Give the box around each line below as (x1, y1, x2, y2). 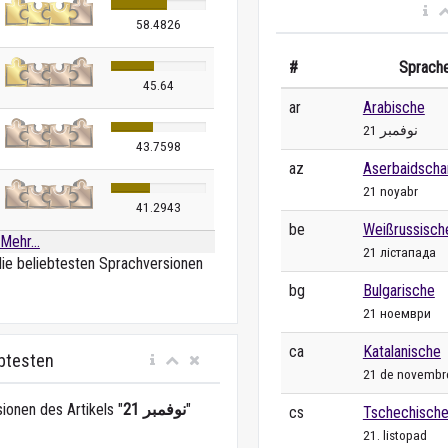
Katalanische (362, 341, 441, 361)
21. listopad (362, 426, 427, 443)
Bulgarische (362, 280, 435, 300)
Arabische (362, 97, 425, 117)
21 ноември (362, 304, 431, 321)
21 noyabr (362, 182, 418, 199)
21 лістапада (362, 243, 436, 260)
